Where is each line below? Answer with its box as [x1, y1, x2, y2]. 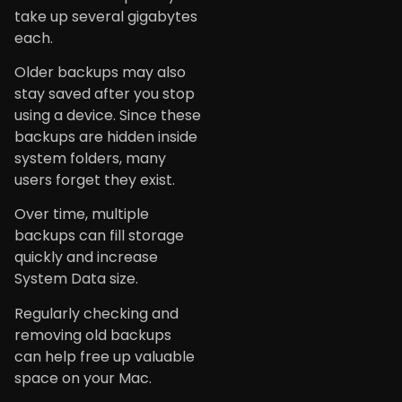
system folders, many [14, 147, 166, 169]
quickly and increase [14, 247, 158, 268]
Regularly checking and [14, 302, 179, 324]
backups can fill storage [14, 225, 184, 247]
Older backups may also [14, 61, 186, 83]
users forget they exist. [14, 169, 175, 190]
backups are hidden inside [14, 126, 197, 147]
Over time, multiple [14, 204, 149, 225]
